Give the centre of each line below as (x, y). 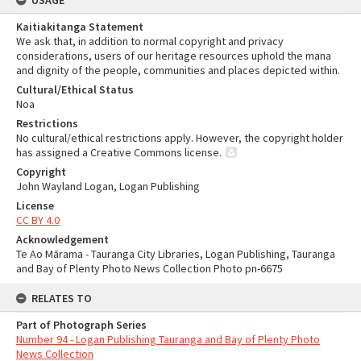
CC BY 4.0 (38, 220)
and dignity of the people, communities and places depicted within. (178, 70)
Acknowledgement (62, 239)
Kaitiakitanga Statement (80, 27)
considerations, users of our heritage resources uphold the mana (174, 56)
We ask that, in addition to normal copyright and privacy (150, 41)
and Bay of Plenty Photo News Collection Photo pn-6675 (149, 268)
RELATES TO (62, 298)
